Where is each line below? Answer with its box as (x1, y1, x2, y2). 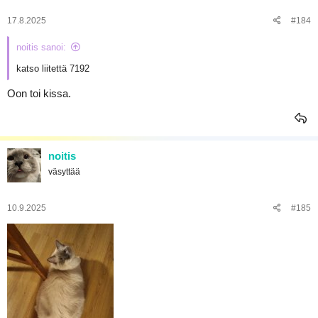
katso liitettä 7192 (16, 63, 89, 74)
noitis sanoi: (16, 42, 66, 53)
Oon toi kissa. (7, 87, 71, 99)
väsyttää (48, 166, 80, 177)
